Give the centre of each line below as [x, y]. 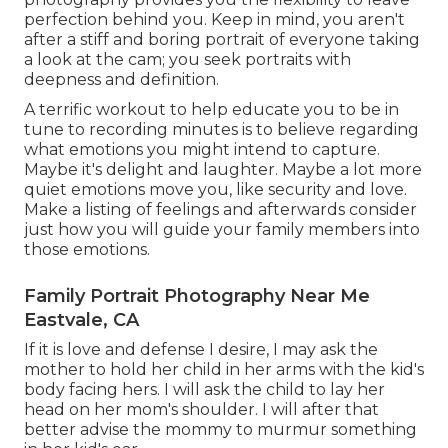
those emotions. [87, 249]
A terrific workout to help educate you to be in [211, 109]
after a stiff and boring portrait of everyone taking [222, 39]
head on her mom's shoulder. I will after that [201, 409]
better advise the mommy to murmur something [220, 429]
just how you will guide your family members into [222, 229]
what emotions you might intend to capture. [202, 149]
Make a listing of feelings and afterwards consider [220, 209]
